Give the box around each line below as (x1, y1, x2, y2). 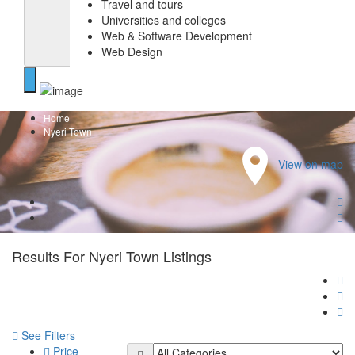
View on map (278, 155, 343, 172)
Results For (12, 245, 89, 266)
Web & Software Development (101, 27, 252, 44)
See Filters (21, 326, 75, 343)
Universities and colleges (101, 11, 226, 28)
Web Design (101, 43, 162, 59)
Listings (163, 245, 212, 266)
